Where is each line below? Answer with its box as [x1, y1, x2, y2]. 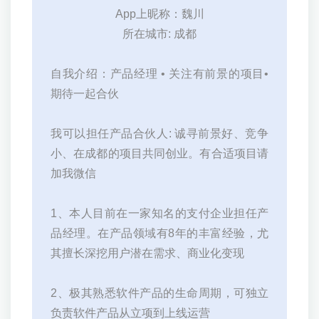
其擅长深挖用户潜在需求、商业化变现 [51, 247, 244, 260]
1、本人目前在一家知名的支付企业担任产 [51, 207, 268, 220]
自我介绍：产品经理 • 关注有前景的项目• [51, 68, 268, 80]
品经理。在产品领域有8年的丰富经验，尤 [51, 227, 268, 240]
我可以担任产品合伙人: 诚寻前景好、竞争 [51, 127, 268, 140]
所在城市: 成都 [122, 28, 197, 41]
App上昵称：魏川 [115, 8, 204, 21]
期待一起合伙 [51, 88, 119, 100]
